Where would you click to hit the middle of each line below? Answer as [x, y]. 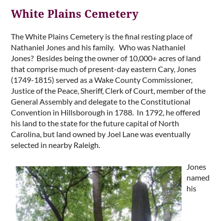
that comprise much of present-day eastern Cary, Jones [104, 69]
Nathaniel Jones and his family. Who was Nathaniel [98, 47]
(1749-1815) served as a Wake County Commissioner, [102, 79]
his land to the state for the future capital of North [95, 123]
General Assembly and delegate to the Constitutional [101, 101]
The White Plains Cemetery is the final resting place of [102, 36]
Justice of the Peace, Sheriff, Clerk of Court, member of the [108, 90]
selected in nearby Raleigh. [55, 145]
